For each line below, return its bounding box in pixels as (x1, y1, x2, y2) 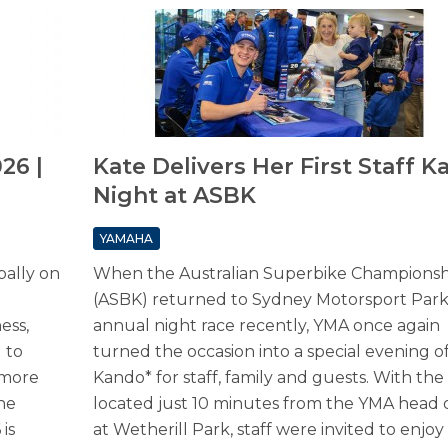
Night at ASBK (92, 182, 256, 210)
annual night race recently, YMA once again (92, 316, 440, 336)
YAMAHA (99, 231, 153, 247)
